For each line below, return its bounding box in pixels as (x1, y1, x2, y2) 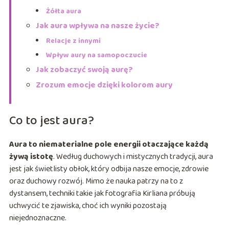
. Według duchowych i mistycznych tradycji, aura (53, 150, 213, 163)
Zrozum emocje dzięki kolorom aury (35, 78, 173, 91)
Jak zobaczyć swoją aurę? (35, 63, 133, 76)
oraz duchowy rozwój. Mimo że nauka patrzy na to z (9, 174, 183, 188)
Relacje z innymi (45, 35, 101, 47)
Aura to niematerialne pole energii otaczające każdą (9, 138, 209, 151)
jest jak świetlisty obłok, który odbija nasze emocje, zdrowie (9, 162, 209, 175)
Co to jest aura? (9, 110, 94, 131)
